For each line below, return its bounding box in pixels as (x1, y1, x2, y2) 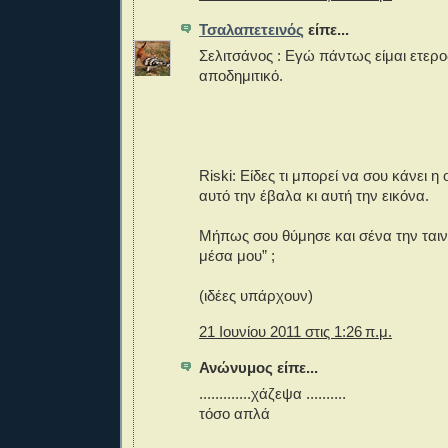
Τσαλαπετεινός (199, 21, 304, 39)
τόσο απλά (199, 405, 270, 423)
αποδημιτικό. (199, 67, 283, 85)
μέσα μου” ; (199, 247, 275, 265)
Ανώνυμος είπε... (199, 358, 318, 376)
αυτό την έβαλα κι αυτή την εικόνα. (199, 187, 429, 205)
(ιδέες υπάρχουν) (199, 287, 313, 305)
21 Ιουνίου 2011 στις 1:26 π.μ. (199, 323, 392, 341)
